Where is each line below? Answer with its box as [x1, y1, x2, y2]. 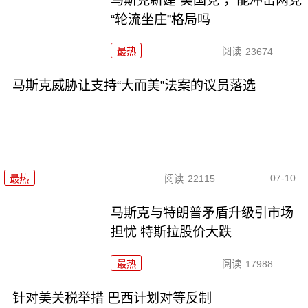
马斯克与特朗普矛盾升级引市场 [111, 206, 294, 221]
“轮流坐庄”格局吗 [111, 12, 211, 27]
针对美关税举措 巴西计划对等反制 [12, 291, 212, 305]
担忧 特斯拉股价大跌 [111, 225, 232, 240]
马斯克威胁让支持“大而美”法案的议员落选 [12, 78, 256, 93]
